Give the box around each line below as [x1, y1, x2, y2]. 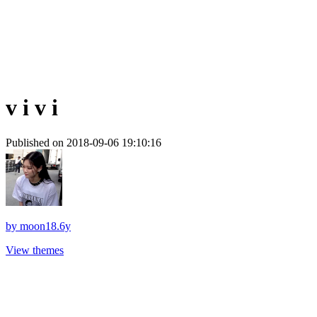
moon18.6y [20, 219, 71, 232]
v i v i [6, 95, 58, 121]
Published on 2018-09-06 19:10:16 [6, 136, 161, 149]
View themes [6, 243, 64, 256]
